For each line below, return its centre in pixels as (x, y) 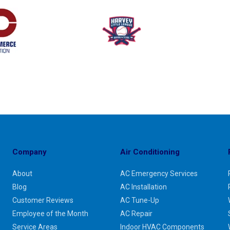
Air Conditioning (150, 152)
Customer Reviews (43, 200)
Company (29, 152)
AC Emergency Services (159, 174)
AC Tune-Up (139, 200)
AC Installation (143, 187)
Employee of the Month (50, 214)
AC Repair (136, 214)
